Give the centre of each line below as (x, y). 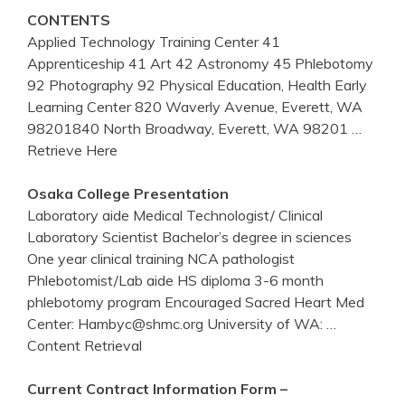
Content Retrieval (85, 345)
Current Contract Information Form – (157, 388)
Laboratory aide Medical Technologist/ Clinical (175, 215)
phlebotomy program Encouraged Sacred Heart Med (196, 301)
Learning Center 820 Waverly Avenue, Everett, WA (195, 106)
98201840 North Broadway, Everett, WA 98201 (189, 128)
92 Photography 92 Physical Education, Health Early (197, 85)
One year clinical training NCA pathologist (161, 258)
